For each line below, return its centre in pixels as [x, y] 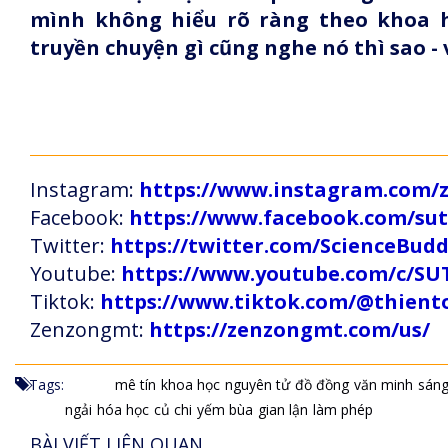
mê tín [135, 384]
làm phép [343, 409]
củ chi [173, 409]
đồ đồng [322, 384]
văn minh [383, 384]
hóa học [123, 409]
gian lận [283, 409]
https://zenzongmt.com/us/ [289, 329]
